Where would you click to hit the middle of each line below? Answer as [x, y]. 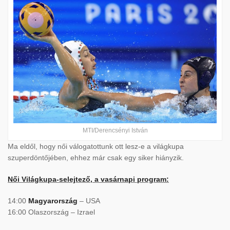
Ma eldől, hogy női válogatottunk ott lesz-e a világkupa [96, 146]
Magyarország [53, 200]
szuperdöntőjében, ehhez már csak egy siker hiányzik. [96, 157]
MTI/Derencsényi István [115, 130]
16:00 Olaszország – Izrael [51, 212]
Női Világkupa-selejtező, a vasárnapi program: [88, 179]
